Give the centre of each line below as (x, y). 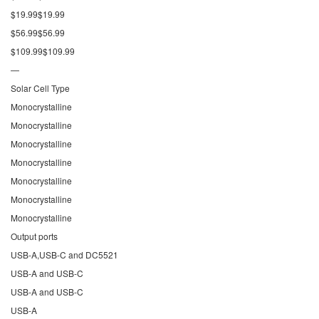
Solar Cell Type (40, 88)
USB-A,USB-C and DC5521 (64, 255)
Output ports (34, 236)
